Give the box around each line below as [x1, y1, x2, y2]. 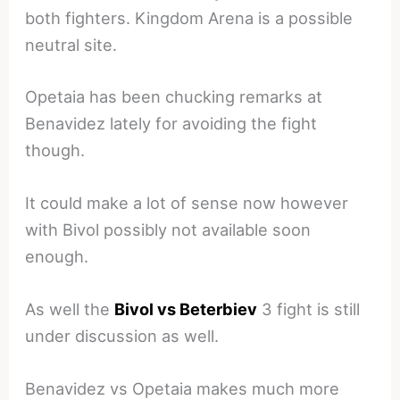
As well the [25, 298, 115, 319]
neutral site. [25, 35, 118, 55]
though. [25, 139, 86, 160]
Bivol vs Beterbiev [114, 298, 258, 319]
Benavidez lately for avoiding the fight [25, 112, 318, 133]
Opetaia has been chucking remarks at [25, 86, 323, 106]
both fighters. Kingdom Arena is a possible [25, 8, 354, 29]
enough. [25, 246, 89, 266]
